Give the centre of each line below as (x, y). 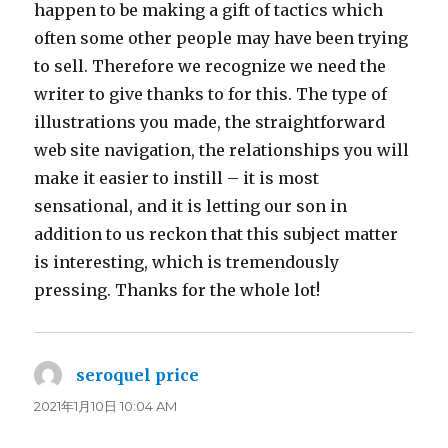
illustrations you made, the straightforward (210, 121)
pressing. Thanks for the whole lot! (177, 289)
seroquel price (138, 374)
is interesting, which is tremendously (187, 261)
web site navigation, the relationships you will (222, 149)
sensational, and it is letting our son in (191, 205)
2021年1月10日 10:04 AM (106, 405)
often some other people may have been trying (221, 37)
